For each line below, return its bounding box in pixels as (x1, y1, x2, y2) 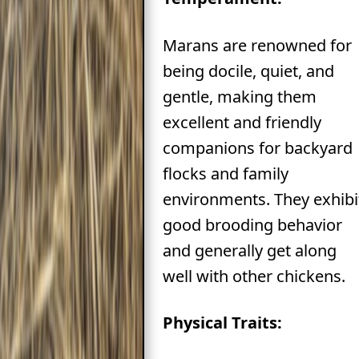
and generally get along (162, 239, 337, 261)
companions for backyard (162, 136, 353, 159)
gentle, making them (162, 85, 317, 107)
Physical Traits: (162, 312, 282, 334)
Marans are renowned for (162, 34, 352, 56)
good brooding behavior (162, 213, 342, 236)
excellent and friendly (162, 111, 321, 133)
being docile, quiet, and (162, 59, 334, 82)
